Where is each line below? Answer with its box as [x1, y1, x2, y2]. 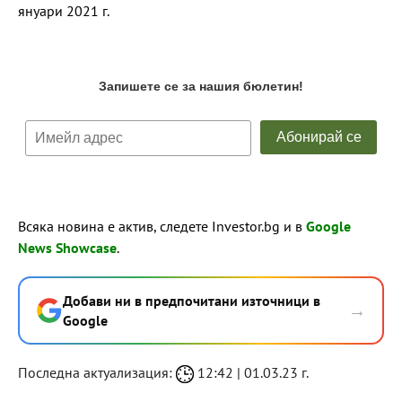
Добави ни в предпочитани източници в [63, 291, 320, 310]
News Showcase [18, 238, 117, 257]
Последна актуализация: [18, 363, 176, 381]
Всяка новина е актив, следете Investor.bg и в [18, 216, 306, 235]
